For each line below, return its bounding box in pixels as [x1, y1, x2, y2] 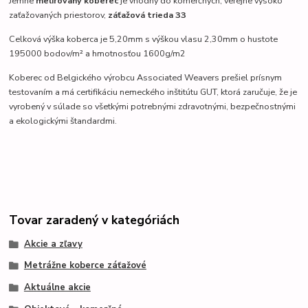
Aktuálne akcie [23, 281, 91, 294]
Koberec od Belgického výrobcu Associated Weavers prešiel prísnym [9, 71, 283, 84]
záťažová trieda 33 [108, 9, 187, 21]
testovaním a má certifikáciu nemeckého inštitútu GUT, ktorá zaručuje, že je [9, 86, 298, 98]
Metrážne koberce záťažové [23, 259, 146, 272]
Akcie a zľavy [23, 237, 82, 250]
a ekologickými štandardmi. [9, 115, 118, 127]
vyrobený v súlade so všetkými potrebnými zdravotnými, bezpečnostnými [9, 100, 296, 113]
